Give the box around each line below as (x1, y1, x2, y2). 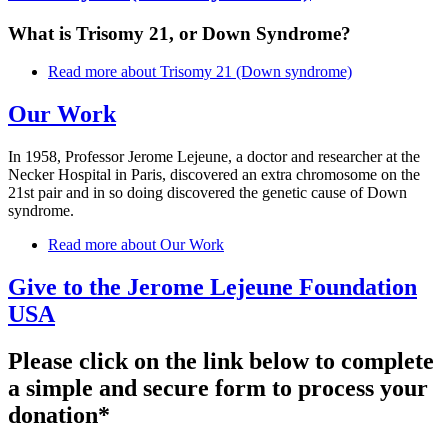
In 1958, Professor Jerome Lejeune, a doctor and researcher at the (8, 148, 420, 166)
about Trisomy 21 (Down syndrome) (117, 63, 352, 81)
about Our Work (117, 236, 224, 254)
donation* (8, 402, 110, 429)
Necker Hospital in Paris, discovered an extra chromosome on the (8, 166, 420, 184)
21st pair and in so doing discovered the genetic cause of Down (8, 184, 407, 202)
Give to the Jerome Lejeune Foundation (8, 274, 417, 301)
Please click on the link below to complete (8, 348, 434, 375)
